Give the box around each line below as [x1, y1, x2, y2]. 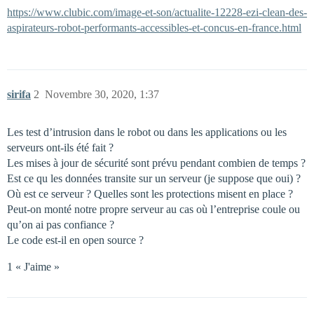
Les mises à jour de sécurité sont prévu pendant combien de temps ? [7, 157, 306, 170]
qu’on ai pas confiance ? [7, 219, 114, 231]
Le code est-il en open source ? [7, 234, 144, 247]
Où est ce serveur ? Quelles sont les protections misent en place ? [7, 188, 293, 200]
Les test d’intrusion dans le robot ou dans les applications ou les [7, 126, 287, 139]
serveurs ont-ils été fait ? [7, 142, 114, 154]
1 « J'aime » [7, 261, 60, 273]
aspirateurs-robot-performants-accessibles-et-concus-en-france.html [7, 22, 301, 34]
